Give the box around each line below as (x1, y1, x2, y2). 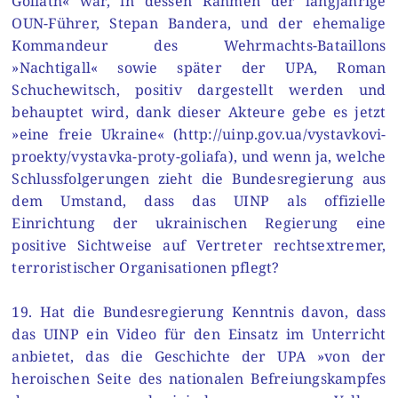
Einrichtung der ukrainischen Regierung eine (12, 212, 386, 233)
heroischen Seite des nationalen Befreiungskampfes (12, 369, 386, 389)
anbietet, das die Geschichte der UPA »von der (12, 346, 386, 367)
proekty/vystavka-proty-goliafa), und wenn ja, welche (12, 146, 386, 166)
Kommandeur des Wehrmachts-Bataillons (12, 35, 386, 55)
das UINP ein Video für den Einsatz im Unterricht (12, 324, 386, 345)
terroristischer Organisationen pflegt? (12, 257, 280, 277)
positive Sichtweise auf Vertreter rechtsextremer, (12, 235, 386, 255)
